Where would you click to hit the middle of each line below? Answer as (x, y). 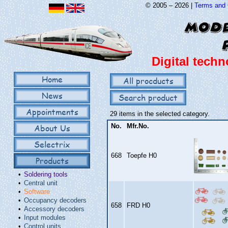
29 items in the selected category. (160, 114)
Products (52, 161)
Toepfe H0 (142, 155)
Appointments (52, 112)
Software (37, 192)
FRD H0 (138, 205)
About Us (52, 128)
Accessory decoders (54, 209)
